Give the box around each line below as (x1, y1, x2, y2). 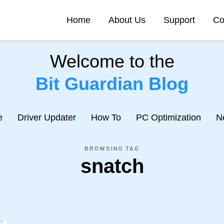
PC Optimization (135, 112, 201, 122)
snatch (80, 155, 144, 177)
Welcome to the (49, 51, 174, 71)
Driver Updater (17, 112, 76, 122)
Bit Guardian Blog (35, 73, 188, 94)
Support (163, 15, 195, 25)
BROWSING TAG (84, 144, 139, 151)
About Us (108, 15, 145, 25)
